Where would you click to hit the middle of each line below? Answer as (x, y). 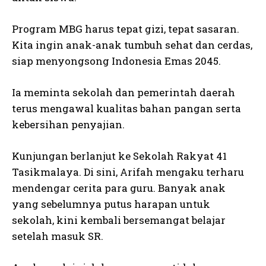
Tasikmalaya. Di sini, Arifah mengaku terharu (128, 172)
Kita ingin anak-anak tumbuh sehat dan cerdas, (132, 45)
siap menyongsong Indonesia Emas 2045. (116, 61)
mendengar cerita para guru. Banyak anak (119, 188)
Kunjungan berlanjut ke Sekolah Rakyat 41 (119, 156)
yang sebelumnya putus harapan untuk (111, 204)
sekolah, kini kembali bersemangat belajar (119, 220)
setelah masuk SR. (58, 236)
